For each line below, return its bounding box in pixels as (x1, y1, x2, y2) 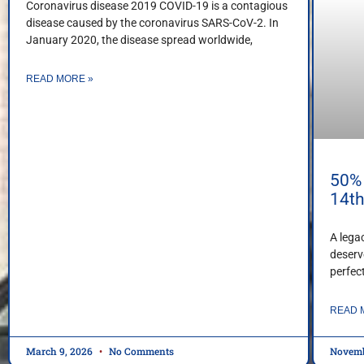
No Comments (106, 344, 174, 358)
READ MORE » (26, 72, 93, 84)
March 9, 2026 (26, 344, 95, 358)
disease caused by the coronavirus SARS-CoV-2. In (26, 15, 279, 29)
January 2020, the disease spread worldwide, (26, 32, 253, 46)
